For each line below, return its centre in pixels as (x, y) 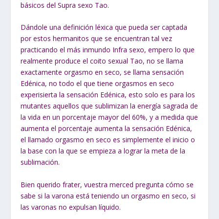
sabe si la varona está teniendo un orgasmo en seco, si (108, 196)
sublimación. (40, 162)
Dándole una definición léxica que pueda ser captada (104, 27)
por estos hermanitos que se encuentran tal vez (97, 39)
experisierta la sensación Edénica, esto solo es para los (108, 95)
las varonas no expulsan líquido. (71, 207)
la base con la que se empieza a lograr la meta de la (103, 151)
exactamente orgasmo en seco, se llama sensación (102, 72)
